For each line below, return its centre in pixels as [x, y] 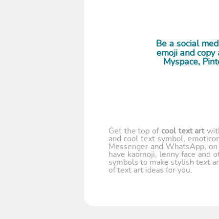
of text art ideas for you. [150, 170]
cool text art [183, 131]
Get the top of [135, 131]
